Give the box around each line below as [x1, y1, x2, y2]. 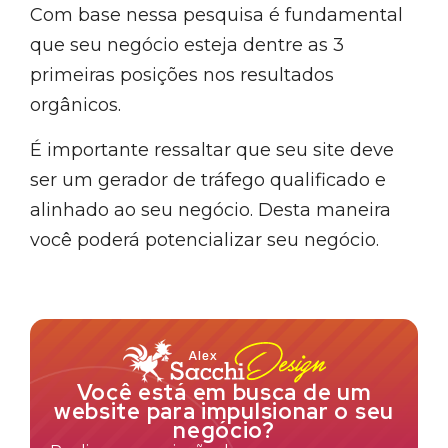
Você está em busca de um [76, 378, 372, 407]
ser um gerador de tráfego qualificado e [30, 168, 386, 191]
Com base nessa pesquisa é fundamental [30, 4, 403, 27]
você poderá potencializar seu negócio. [30, 228, 379, 251]
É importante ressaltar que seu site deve [30, 138, 394, 161]
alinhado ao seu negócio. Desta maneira [30, 198, 391, 221]
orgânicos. [30, 94, 121, 117]
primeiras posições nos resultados [30, 64, 334, 87]
